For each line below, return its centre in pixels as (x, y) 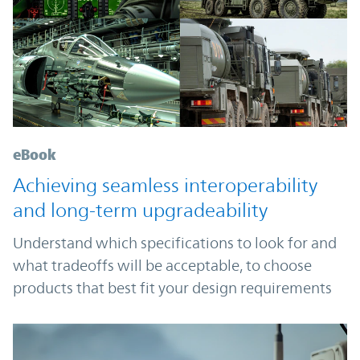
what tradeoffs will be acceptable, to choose (162, 266)
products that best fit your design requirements (172, 288)
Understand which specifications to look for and (175, 243)
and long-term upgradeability (140, 211)
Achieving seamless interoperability (165, 186)
